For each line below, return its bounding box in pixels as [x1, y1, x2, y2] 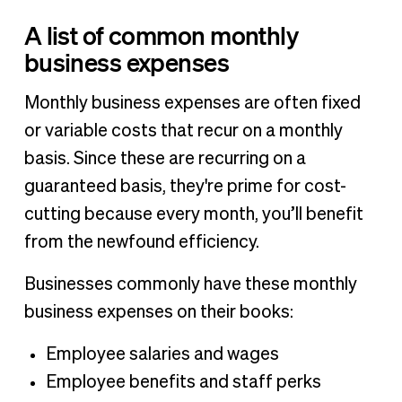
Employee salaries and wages [45, 345, 279, 364]
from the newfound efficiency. [23, 233, 259, 252]
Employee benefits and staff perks [45, 373, 321, 392]
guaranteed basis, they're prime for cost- [23, 178, 346, 197]
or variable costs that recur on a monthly [23, 122, 343, 141]
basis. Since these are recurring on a [23, 150, 306, 169]
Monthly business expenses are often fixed [23, 94, 361, 113]
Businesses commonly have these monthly [23, 275, 357, 294]
